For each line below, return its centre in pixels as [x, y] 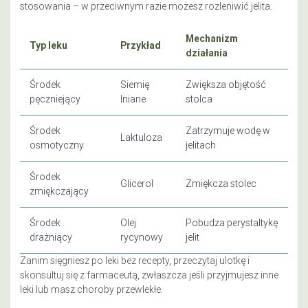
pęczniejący [55, 99]
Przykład [141, 45]
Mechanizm [212, 38]
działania [207, 53]
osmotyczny [57, 145]
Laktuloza [141, 137]
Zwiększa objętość [226, 84]
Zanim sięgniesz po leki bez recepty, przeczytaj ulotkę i [135, 260]
